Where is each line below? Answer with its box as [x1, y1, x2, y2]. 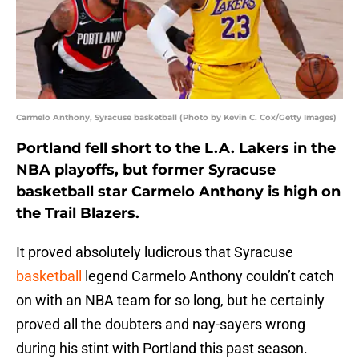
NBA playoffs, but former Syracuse [16, 161, 276, 179]
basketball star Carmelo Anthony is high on [16, 183, 341, 201]
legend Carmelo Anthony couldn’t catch [82, 268, 334, 285]
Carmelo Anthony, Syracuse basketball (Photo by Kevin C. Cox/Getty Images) [16, 112, 337, 123]
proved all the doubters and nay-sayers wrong [16, 316, 305, 333]
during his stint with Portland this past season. [16, 340, 308, 357]
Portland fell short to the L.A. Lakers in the [16, 139, 336, 158]
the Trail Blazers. [16, 204, 139, 223]
